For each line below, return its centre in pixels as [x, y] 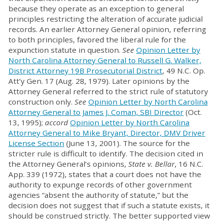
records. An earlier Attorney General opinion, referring [107, 29]
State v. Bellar [151, 164]
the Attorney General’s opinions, [68, 164]
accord [57, 122]
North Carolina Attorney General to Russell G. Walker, [105, 60]
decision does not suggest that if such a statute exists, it [109, 205]
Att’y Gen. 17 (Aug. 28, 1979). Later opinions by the [99, 81]
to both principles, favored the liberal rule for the [97, 39]
